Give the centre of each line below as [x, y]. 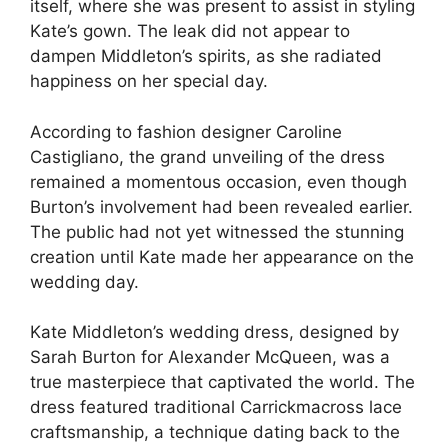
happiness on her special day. [149, 81]
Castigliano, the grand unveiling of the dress [207, 156]
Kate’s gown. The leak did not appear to [190, 31]
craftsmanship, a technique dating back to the [215, 432]
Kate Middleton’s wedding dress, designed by [214, 332]
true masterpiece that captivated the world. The [222, 382]
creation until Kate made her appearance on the [222, 256]
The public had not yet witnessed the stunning [217, 231]
